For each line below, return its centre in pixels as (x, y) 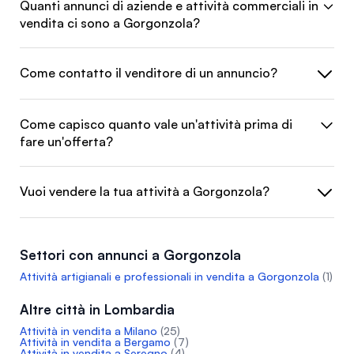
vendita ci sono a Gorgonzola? (110, 23)
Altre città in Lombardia (97, 309)
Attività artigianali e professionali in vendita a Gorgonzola (169, 276)
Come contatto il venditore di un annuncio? (149, 73)
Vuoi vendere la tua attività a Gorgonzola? (145, 191)
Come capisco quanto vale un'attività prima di (156, 124)
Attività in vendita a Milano (88, 331)
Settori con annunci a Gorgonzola (130, 255)
